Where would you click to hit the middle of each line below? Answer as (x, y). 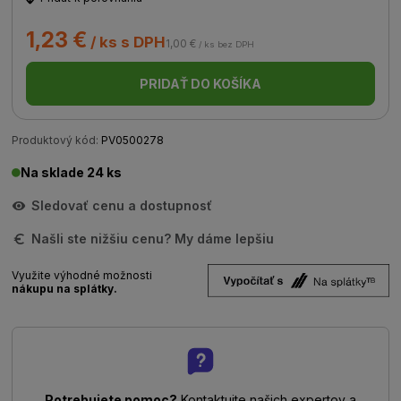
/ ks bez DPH (226, 44)
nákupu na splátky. (65, 289)
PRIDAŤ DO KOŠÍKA (200, 84)
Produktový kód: (55, 140)
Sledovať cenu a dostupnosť (122, 205)
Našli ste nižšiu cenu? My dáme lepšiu (153, 239)
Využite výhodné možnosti (82, 275)
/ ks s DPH (127, 42)
